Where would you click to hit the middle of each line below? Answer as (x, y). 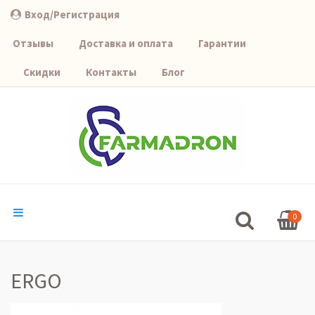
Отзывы (33, 43)
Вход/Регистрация (72, 14)
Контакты (111, 72)
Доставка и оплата (126, 43)
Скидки (42, 72)
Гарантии (222, 43)
